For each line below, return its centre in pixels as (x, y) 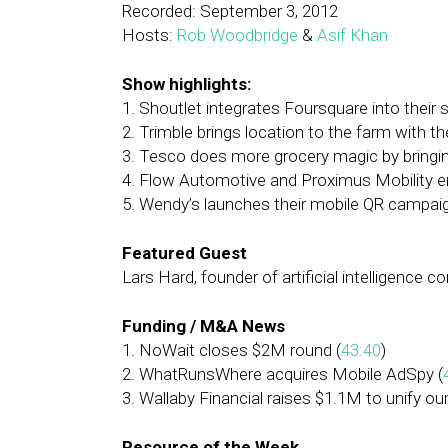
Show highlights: (186, 84)
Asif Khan (352, 35)
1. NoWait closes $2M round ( (231, 350)
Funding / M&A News (203, 326)
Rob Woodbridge (237, 35)
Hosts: (149, 35)
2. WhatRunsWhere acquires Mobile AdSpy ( (282, 374)
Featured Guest (184, 253)
